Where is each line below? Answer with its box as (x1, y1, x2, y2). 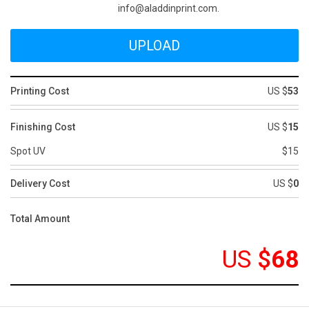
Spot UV (10, 146, 46, 157)
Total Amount (10, 213, 70, 225)
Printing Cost (10, 86, 69, 97)
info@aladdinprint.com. (118, 3, 220, 14)
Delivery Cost (10, 178, 70, 190)
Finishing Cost (10, 121, 75, 133)
